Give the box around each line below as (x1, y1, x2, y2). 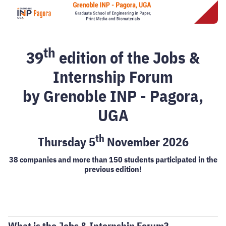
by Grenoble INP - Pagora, (23, 85, 203, 106)
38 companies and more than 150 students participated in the (9, 154, 217, 165)
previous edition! (84, 164, 142, 175)
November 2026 (104, 133, 189, 150)
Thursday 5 (37, 133, 95, 150)
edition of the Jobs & (55, 46, 200, 68)
